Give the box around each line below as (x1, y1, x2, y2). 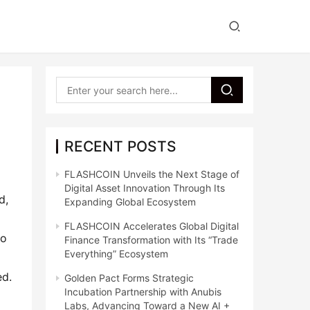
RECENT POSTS (64, 138, 176, 155)
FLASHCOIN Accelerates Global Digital (64, 220, 239, 232)
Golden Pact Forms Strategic (64, 272, 194, 284)
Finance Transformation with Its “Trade (64, 234, 238, 246)
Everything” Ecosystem (64, 248, 168, 259)
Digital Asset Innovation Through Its (64, 182, 225, 194)
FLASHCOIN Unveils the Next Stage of (64, 168, 239, 180)
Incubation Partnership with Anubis (64, 286, 221, 298)
